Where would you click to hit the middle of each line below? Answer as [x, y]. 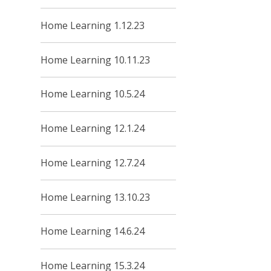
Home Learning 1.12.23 [93, 25]
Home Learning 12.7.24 [93, 162]
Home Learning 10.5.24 [93, 94]
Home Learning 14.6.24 [93, 231]
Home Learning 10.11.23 [96, 60]
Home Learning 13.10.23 [96, 197]
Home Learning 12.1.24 [93, 129]
